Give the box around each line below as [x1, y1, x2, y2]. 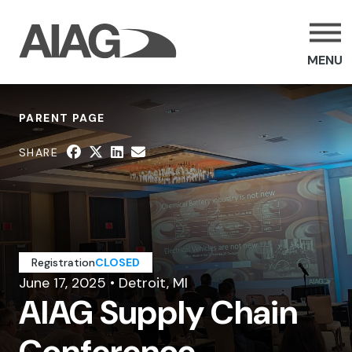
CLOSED [95, 255, 140, 269]
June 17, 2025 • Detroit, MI [19, 273, 188, 292]
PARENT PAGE [19, 111, 105, 125]
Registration [31, 255, 95, 269]
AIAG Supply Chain [19, 291, 298, 334]
